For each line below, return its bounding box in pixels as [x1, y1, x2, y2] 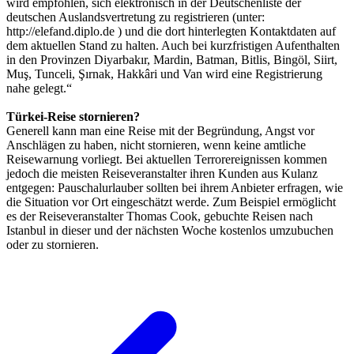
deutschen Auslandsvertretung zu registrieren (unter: [6, 9, 265, 24]
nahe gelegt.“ [6, 81, 72, 95]
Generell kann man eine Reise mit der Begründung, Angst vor [6, 123, 314, 137]
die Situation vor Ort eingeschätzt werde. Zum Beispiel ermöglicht [6, 194, 336, 209]
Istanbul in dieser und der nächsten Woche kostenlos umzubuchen [6, 223, 333, 237]
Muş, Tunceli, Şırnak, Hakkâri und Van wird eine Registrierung [6, 66, 322, 81]
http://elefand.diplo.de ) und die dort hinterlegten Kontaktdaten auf [6, 24, 336, 38]
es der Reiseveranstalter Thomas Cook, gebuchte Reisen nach [6, 209, 313, 223]
